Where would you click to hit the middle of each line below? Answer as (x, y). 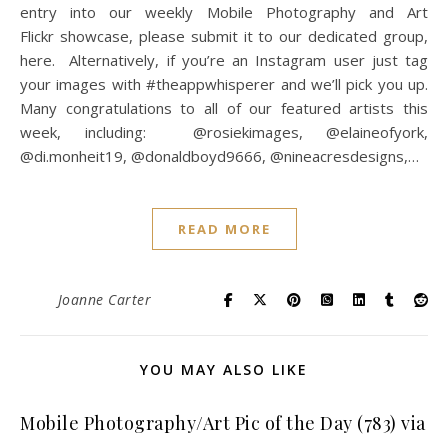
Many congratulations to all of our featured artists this (224, 108)
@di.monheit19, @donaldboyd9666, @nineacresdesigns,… (219, 156)
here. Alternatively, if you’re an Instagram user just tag (224, 60)
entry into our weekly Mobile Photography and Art (224, 12)
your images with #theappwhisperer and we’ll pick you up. (224, 84)
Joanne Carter (104, 299)
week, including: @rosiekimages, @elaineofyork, (224, 132)
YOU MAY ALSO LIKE (224, 369)
